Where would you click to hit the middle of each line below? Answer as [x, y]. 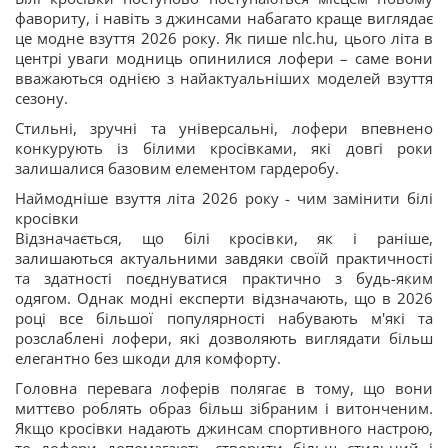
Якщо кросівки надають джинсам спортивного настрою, [224, 428]
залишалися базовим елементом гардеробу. [177, 168]
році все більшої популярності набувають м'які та [224, 318]
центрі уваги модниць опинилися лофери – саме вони [224, 58]
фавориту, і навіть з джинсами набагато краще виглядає [224, 18]
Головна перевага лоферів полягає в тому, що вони [224, 388]
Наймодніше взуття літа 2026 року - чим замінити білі [224, 198]
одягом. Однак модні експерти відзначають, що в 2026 [224, 298]
